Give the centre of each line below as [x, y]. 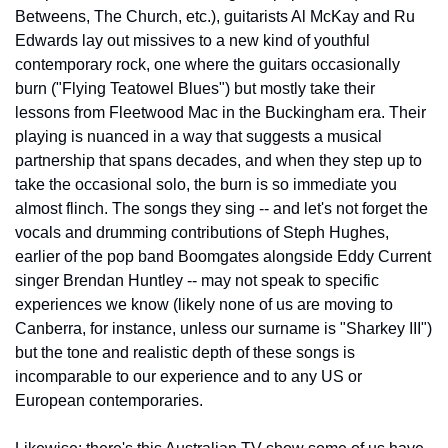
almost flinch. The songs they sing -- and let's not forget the [221, 208]
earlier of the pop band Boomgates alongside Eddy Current [223, 256]
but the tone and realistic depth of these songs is [185, 352]
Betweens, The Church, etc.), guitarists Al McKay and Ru [215, 16]
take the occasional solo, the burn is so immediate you [206, 184]
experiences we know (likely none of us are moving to [204, 304]
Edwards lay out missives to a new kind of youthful [192, 40]
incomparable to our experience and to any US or [188, 376]
